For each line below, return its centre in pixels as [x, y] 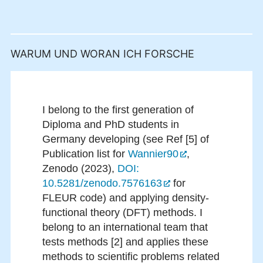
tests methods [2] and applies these [125, 242]
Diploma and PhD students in [111, 125]
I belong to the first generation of [118, 110]
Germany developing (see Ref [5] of [126, 139]
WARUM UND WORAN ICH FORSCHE [102, 54]
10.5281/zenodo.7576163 [102, 183]
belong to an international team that [125, 227]
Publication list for [85, 154]
